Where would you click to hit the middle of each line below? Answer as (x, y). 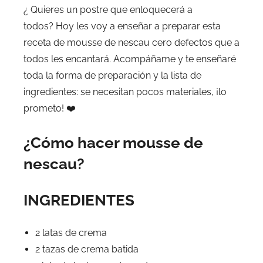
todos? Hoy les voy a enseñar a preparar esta (122, 26)
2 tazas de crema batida (87, 249)
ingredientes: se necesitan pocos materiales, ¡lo (125, 92)
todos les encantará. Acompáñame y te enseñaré (130, 59)
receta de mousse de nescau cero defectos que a (131, 43)
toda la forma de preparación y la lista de (112, 75)
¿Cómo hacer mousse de (113, 143)
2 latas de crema (71, 233)
